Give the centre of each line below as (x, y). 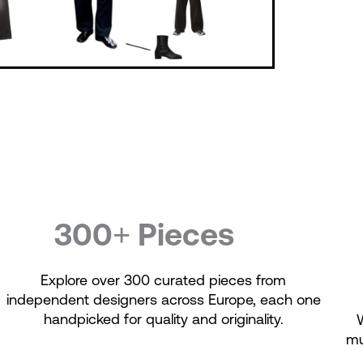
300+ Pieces (144, 234)
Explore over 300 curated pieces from (164, 280)
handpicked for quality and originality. (163, 318)
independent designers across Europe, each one (163, 299)
